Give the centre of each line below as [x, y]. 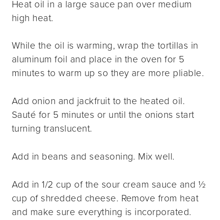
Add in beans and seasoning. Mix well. [93, 157]
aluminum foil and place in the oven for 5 [98, 59]
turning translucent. [52, 129]
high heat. [33, 18]
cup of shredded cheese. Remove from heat [105, 198]
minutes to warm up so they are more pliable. [108, 73]
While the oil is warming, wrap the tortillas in [105, 46]
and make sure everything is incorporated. [102, 212]
